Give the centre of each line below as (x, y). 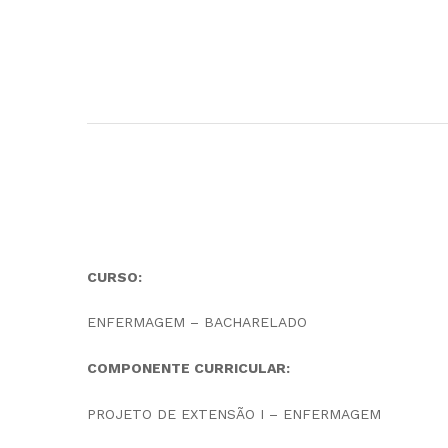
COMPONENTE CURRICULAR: (188, 368)
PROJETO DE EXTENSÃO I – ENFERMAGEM (234, 413)
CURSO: (114, 276)
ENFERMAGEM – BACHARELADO (197, 322)
